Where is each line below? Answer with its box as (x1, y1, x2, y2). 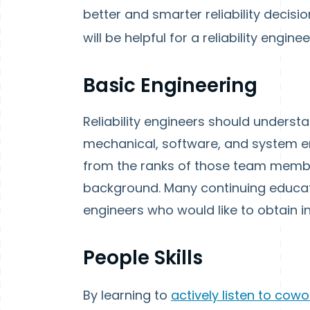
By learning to (83, 286, 171, 304)
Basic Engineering (83, 72, 257, 99)
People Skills (83, 244, 203, 271)
